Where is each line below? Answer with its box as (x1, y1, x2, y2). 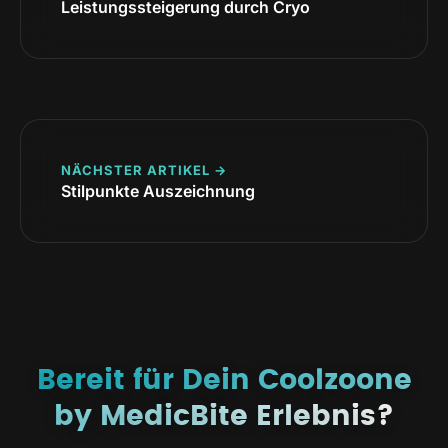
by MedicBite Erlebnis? (54, 402, 394, 431)
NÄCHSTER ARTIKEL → (61, 161, 227, 178)
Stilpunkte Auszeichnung (61, 180, 255, 201)
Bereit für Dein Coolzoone (36, 366, 412, 395)
